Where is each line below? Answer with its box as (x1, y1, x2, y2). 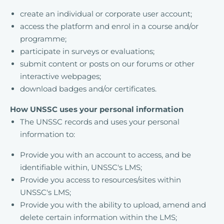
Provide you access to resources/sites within (20, 175, 181, 184)
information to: (20, 129, 75, 139)
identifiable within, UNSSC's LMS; (20, 162, 142, 172)
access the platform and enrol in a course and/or (20, 21, 198, 31)
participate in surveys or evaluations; (20, 46, 154, 56)
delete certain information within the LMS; (20, 212, 177, 222)
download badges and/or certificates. (20, 84, 156, 93)
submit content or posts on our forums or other (20, 59, 194, 68)
